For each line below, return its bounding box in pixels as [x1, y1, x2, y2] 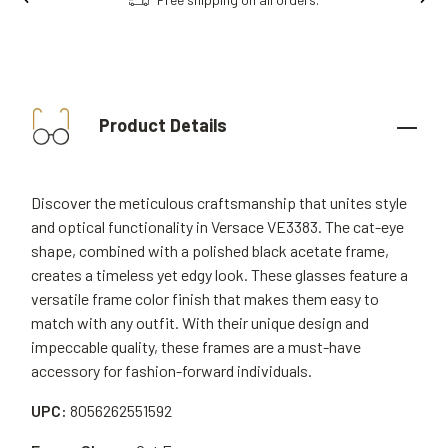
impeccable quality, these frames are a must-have [31, 337, 361, 356]
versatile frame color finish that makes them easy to [31, 289, 379, 308]
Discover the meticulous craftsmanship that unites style [31, 193, 407, 212]
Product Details [95, 113, 227, 136]
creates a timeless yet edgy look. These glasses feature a [31, 265, 408, 284]
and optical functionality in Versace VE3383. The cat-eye [31, 217, 404, 236]
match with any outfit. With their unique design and [31, 313, 369, 332]
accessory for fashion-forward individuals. [31, 361, 312, 380]
